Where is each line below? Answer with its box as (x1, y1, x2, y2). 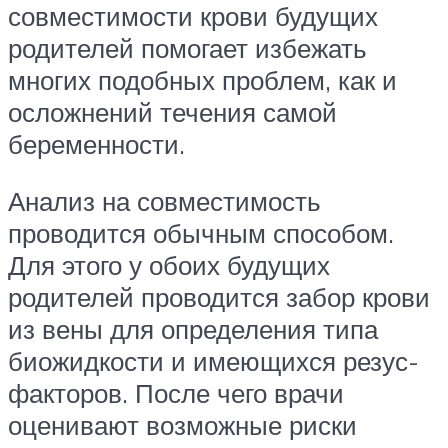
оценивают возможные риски (8, 409, 357, 442)
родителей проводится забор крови (8, 281, 430, 314)
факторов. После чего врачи (8, 377, 344, 410)
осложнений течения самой (8, 95, 337, 128)
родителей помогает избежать (8, 31, 367, 64)
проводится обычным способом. (8, 217, 394, 250)
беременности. (8, 127, 185, 160)
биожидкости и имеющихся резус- (8, 345, 419, 378)
